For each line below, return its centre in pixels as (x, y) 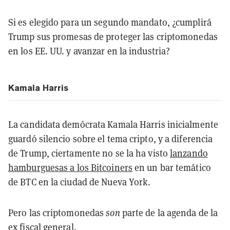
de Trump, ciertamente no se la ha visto (89, 153)
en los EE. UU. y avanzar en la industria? (89, 51)
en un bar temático (171, 167)
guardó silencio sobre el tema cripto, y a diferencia (111, 138)
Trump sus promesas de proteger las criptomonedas (113, 36)
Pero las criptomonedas (57, 212)
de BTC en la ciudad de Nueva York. (80, 181)
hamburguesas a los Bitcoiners (70, 167)
